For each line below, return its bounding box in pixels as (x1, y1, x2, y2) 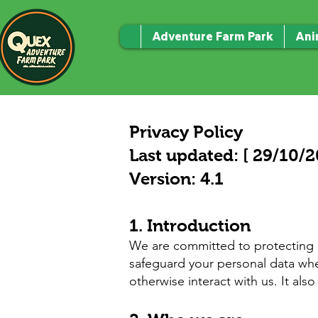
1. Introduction (129, 216, 251, 235)
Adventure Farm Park (151, 29, 273, 43)
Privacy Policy (129, 122, 243, 141)
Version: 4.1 (129, 169, 224, 188)
